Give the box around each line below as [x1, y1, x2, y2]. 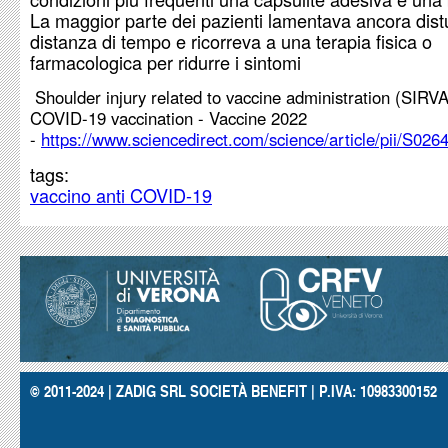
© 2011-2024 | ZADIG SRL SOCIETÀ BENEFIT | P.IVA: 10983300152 [30, 378, 437, 402]
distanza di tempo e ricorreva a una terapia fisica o [30, 28, 432, 54]
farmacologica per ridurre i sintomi [30, 49, 301, 75]
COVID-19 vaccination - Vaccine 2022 [30, 106, 307, 130]
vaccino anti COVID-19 [30, 182, 212, 208]
